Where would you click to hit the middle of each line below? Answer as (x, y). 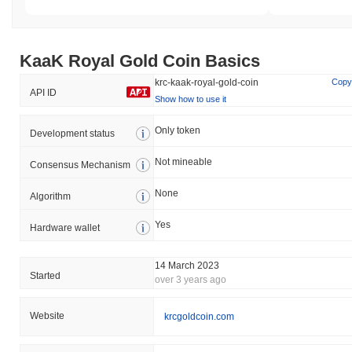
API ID (43, 92)
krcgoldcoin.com (199, 316)
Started (45, 275)
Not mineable (183, 161)
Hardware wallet (65, 227)
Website (47, 315)
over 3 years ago (191, 279)
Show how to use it (191, 99)
